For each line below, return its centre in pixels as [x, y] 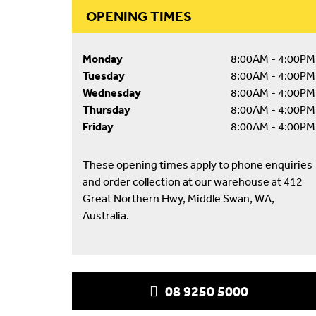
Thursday [107, 109]
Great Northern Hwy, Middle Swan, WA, [178, 198]
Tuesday [104, 75]
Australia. [106, 215]
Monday [103, 59]
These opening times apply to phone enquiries [197, 164]
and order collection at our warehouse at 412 [193, 181]
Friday [98, 126]
